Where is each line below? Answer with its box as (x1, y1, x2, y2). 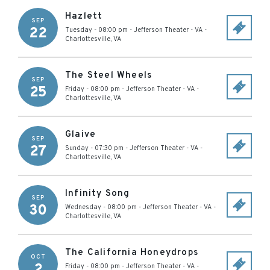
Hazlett (65, 11, 103, 22)
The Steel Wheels (65, 70, 152, 81)
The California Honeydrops (65, 247, 198, 259)
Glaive (65, 129, 96, 140)
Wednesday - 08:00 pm (65, 203, 137, 212)
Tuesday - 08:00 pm (65, 26, 128, 34)
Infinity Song (65, 188, 130, 199)
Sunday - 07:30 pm (65, 144, 124, 152)
